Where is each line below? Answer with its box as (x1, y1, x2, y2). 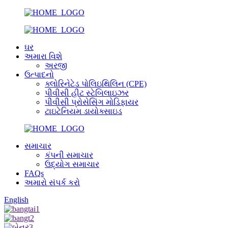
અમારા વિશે (24, 52, 62, 61)
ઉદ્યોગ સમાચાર (45, 160, 99, 168)
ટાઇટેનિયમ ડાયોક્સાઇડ (45, 107, 122, 116)
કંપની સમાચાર (45, 151, 93, 159)
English (4, 195, 28, 204)
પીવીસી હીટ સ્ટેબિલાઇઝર (45, 89, 129, 97)
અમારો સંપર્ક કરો (24, 178, 80, 187)
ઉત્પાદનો (24, 70, 54, 79)
